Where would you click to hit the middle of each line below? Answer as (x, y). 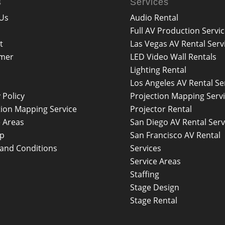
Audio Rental (154, 17)
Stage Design (155, 187)
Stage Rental (154, 200)
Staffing (145, 174)
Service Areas (156, 161)
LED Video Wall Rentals (174, 57)
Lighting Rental (158, 70)
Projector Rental (161, 109)
